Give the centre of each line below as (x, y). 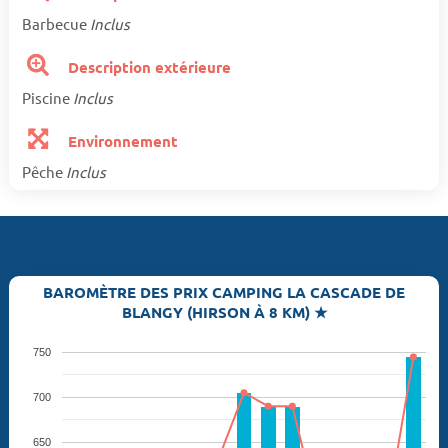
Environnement (121, 140)
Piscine (47, 97)
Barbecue (55, 23)
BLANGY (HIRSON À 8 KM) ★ (224, 312)
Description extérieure (148, 66)
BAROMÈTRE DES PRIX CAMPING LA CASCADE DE (224, 292)
